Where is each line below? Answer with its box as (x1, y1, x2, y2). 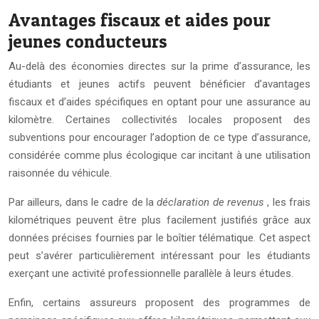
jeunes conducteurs (9, 31, 167, 53)
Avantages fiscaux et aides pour (9, 9, 271, 31)
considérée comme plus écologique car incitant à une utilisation (9, 149, 310, 162)
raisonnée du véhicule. (9, 167, 112, 180)
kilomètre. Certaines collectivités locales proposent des (9, 113, 310, 127)
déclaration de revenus (157, 196, 268, 209)
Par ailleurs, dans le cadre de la (9, 196, 157, 209)
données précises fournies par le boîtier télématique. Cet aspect (9, 231, 310, 245)
